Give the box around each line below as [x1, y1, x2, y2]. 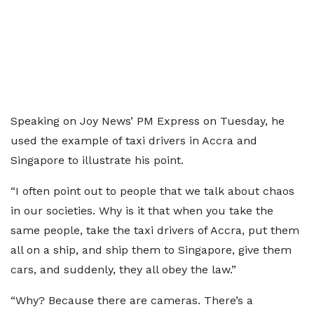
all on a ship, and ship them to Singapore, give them [11, 243, 292, 257]
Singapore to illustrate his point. [11, 153, 184, 167]
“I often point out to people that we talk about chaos [11, 184, 294, 198]
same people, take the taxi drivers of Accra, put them [11, 224, 299, 237]
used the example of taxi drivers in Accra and [11, 134, 257, 147]
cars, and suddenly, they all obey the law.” [11, 263, 236, 276]
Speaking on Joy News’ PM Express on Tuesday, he [11, 114, 285, 128]
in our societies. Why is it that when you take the [11, 204, 273, 217]
